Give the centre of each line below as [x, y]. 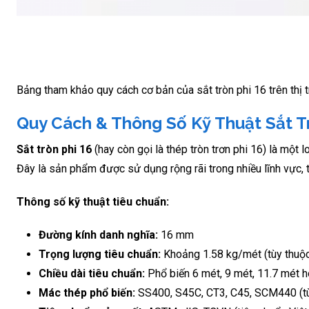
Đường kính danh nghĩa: [98, 235]
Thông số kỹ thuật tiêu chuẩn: [93, 201]
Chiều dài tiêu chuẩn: [92, 273]
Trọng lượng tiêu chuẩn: [100, 254]
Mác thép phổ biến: [87, 292]
